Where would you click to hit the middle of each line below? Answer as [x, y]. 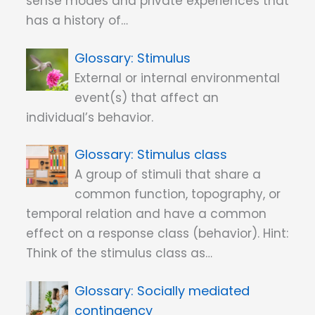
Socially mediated [194, 290]
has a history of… [77, 21]
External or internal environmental [178, 78]
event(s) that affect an [147, 97]
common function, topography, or [178, 194]
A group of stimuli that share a [168, 175]
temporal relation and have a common [146, 214]
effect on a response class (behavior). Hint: [157, 234]
